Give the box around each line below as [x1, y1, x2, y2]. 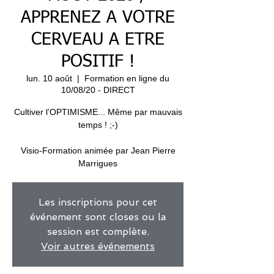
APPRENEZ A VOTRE [21, 9, 175, 27]
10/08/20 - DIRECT [61, 85, 135, 95]
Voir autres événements [41, 240, 155, 253]
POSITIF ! [61, 53, 135, 71]
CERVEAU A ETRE [31, 31, 165, 49]
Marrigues [78, 158, 117, 169]
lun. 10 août [26, 73, 72, 84]
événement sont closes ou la [29, 211, 166, 223]
